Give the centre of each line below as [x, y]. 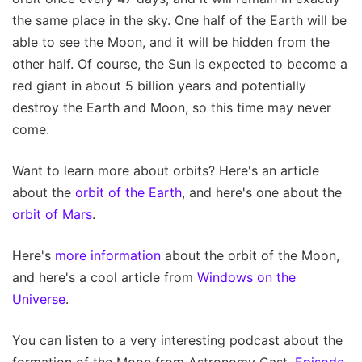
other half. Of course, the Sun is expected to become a [180, 63]
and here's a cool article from [105, 277]
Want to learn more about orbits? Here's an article [166, 170]
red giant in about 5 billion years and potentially [159, 85]
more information [108, 255]
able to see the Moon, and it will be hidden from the [171, 42]
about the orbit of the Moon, [250, 255]
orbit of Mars [52, 214]
